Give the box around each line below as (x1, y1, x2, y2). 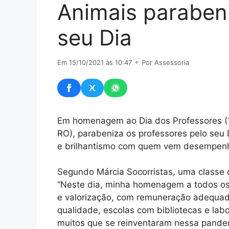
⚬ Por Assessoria (132, 58, 189, 67)
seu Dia (57, 25, 132, 51)
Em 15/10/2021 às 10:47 (57, 58, 132, 67)
